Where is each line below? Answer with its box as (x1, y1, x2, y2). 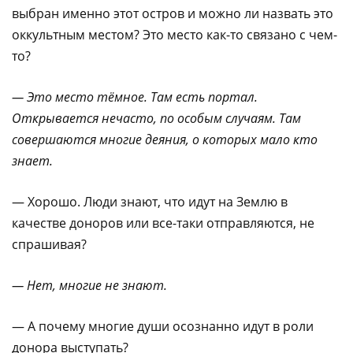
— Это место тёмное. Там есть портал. (12, 87, 258, 106)
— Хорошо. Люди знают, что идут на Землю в (12, 192, 288, 210)
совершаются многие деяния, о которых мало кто (12, 130, 318, 148)
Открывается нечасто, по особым (12, 109, 225, 127)
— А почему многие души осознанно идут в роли (12, 317, 314, 335)
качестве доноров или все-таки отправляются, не (12, 214, 314, 232)
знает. (12, 151, 53, 169)
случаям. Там (225, 109, 301, 127)
